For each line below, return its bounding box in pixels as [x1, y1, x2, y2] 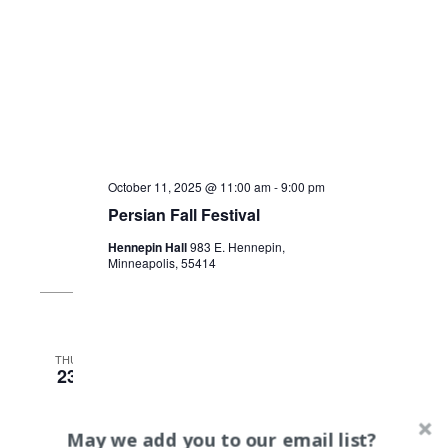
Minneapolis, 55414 [108, 254, 217, 272]
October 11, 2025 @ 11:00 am [108, 178, 272, 196]
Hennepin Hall [108, 238, 191, 257]
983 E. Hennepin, [190, 238, 286, 256]
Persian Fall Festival [108, 203, 261, 227]
